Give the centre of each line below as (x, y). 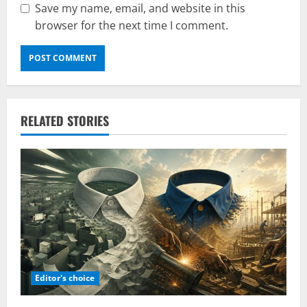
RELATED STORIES (65, 120)
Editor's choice (65, 278)
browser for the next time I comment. (132, 25)
